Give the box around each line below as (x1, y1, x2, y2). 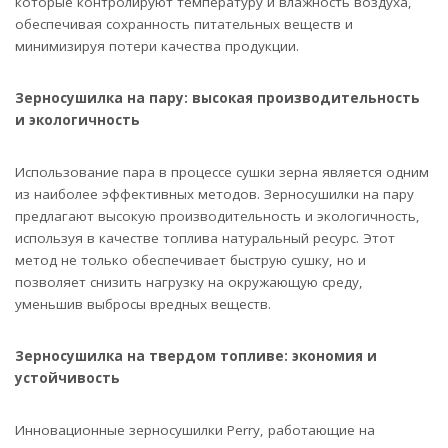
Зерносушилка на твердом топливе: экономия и (15, 346, 377, 365)
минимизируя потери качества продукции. (15, 36, 299, 55)
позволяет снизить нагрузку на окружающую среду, (15, 272, 363, 291)
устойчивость (15, 368, 120, 387)
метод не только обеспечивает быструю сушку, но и (15, 250, 366, 269)
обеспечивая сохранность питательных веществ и (15, 14, 353, 33)
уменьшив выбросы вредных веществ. (15, 294, 271, 313)
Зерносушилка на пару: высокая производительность (15, 88, 420, 107)
